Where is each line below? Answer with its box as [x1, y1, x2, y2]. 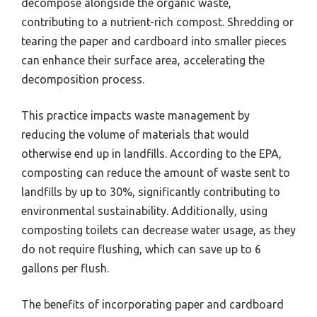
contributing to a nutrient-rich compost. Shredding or [21, 15, 294, 28]
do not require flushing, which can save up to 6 [21, 242, 261, 255]
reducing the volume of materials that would [21, 127, 249, 141]
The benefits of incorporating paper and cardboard [21, 297, 284, 311]
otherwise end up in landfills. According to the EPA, [21, 146, 282, 160]
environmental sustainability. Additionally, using [21, 204, 267, 217]
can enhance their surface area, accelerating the [21, 53, 265, 67]
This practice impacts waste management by [21, 108, 250, 122]
